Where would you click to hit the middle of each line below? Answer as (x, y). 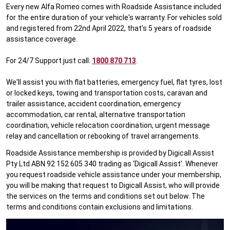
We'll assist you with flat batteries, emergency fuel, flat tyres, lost (114, 82)
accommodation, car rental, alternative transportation (96, 114)
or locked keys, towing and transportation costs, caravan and (107, 93)
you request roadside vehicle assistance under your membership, (114, 175)
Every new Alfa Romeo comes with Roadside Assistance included (114, 7)
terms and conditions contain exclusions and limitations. (100, 207)
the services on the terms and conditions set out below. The (106, 196)
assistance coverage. (42, 39)
